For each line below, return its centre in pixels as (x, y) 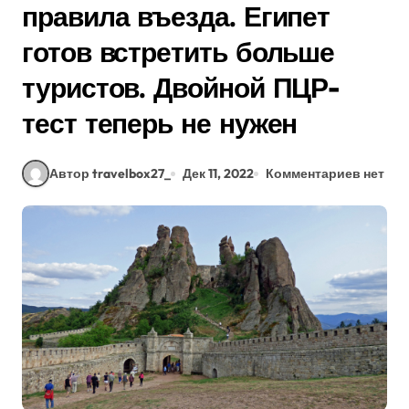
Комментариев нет (325, 173)
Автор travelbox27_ (110, 173)
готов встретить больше (178, 52)
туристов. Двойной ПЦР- (181, 88)
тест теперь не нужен (160, 123)
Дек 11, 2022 (218, 173)
